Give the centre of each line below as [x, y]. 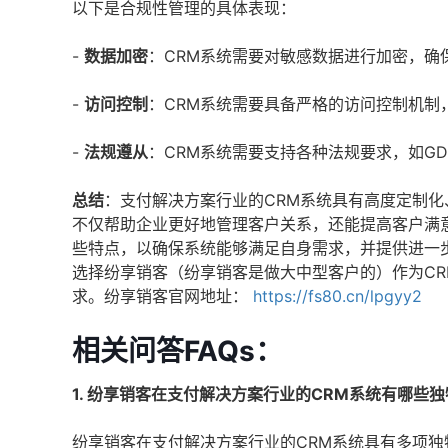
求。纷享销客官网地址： [160, 296]
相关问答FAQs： [177, 351]
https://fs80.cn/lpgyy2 [337, 296]
